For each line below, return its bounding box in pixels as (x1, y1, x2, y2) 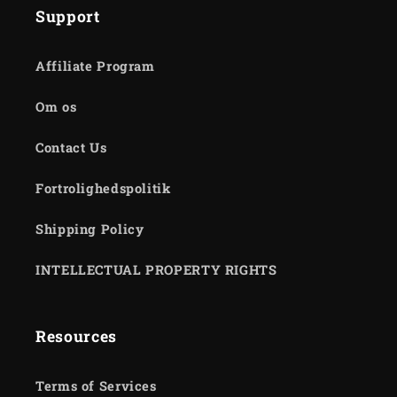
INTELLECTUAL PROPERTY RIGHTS (35, 261, 277, 278)
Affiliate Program (35, 57, 155, 74)
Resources (35, 326, 117, 347)
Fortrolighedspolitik (35, 179, 171, 197)
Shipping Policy (35, 220, 144, 237)
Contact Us (35, 138, 107, 156)
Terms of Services (35, 377, 157, 394)
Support (35, 6, 100, 27)
